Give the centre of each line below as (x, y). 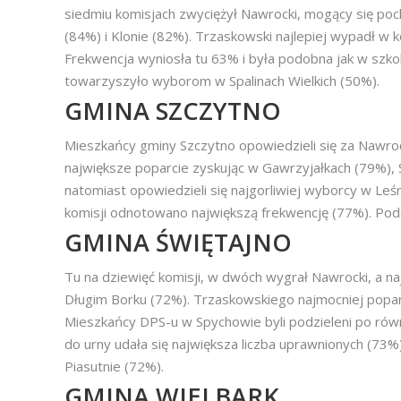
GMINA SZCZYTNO (173, 111)
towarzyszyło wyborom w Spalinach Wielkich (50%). (222, 81)
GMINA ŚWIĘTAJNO (178, 242)
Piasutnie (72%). (114, 366)
